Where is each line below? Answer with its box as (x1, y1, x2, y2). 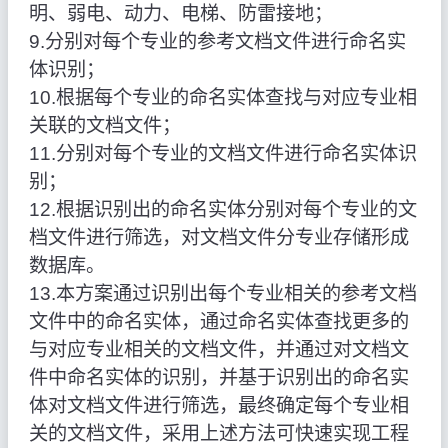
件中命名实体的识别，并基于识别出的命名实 (28, 367, 409, 389)
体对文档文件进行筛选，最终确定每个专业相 (28, 395, 409, 417)
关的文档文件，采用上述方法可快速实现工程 (28, 423, 409, 445)
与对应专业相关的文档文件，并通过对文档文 (28, 339, 409, 361)
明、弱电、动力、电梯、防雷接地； (28, 3, 333, 25)
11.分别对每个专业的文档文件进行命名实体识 (28, 143, 417, 165)
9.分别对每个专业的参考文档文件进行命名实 (28, 31, 406, 53)
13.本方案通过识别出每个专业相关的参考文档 (28, 283, 417, 305)
